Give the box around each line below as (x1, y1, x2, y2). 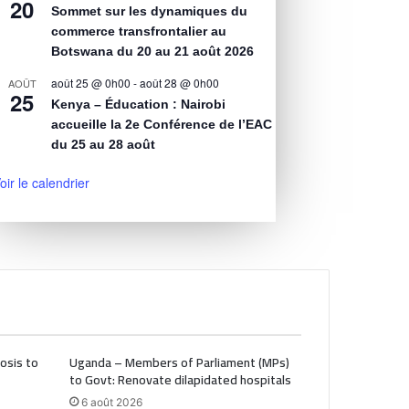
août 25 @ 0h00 (51, 75, 131, 91)
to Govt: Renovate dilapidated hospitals (68, 368, 291, 393)
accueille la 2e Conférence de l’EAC (51, 117, 273, 132)
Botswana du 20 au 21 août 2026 (51, 44, 255, 59)
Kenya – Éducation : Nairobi (51, 97, 226, 112)
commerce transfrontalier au (51, 24, 227, 39)
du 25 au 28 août (51, 137, 156, 152)
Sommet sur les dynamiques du (51, 4, 248, 19)
